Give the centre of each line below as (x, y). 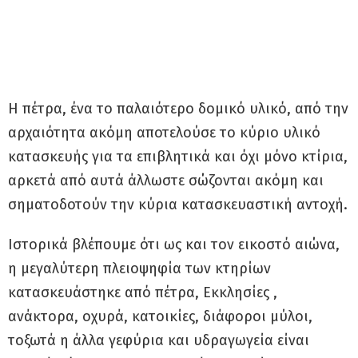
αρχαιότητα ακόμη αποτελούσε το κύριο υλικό (164, 133)
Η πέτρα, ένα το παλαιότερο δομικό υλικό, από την (178, 109)
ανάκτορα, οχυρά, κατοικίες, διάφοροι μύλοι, (160, 316)
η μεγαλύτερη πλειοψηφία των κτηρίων (139, 268)
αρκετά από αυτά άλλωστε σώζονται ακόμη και (166, 181)
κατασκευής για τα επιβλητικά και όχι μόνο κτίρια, (178, 157)
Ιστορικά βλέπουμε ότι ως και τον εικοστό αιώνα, (174, 245)
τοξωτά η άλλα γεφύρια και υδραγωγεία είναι (159, 340)
